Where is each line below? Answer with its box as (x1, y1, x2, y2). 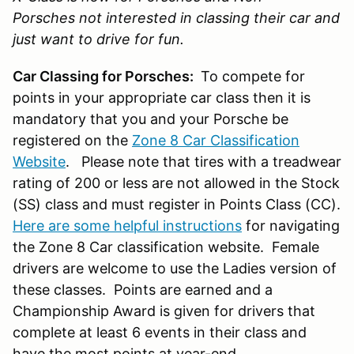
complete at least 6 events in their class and (13, 323, 307, 341)
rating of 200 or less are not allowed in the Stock (13, 174, 340, 191)
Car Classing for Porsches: (13, 67, 197, 85)
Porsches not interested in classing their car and (13, 9, 340, 26)
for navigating (242, 217, 340, 234)
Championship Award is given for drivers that (13, 302, 315, 319)
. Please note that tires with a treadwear (66, 153, 341, 170)
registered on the (13, 131, 132, 149)
